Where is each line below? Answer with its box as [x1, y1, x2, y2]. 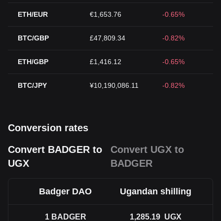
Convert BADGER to [8, 144, 102, 155]
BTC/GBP [18, 34, 49, 42]
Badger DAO [39, 186, 92, 196]
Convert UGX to [110, 144, 184, 155]
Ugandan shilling [120, 186, 191, 196]
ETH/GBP [18, 58, 48, 66]
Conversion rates [8, 122, 88, 133]
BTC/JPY [18, 81, 47, 89]
